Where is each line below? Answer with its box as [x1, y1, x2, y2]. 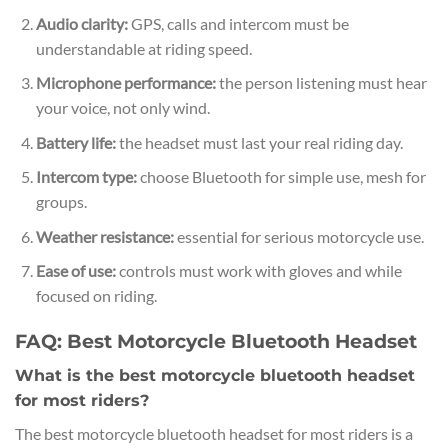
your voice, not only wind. [35, 98, 210, 118]
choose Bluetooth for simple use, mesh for [136, 167, 426, 187]
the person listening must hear [215, 73, 427, 93]
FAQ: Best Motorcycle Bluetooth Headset [15, 329, 417, 354]
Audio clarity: [35, 13, 128, 33]
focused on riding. [35, 286, 157, 306]
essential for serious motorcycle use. [173, 226, 424, 246]
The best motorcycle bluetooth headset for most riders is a [15, 423, 413, 443]
